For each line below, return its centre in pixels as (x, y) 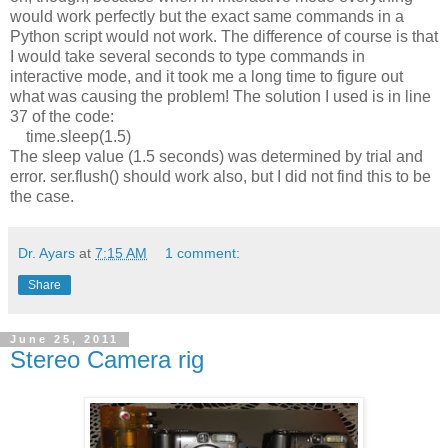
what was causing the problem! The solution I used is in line (220, 96)
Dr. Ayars (46, 252)
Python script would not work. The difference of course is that (224, 36)
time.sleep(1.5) (70, 136)
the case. (42, 196)
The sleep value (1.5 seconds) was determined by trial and (216, 156)
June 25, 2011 (64, 339)
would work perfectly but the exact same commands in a (207, 16)
